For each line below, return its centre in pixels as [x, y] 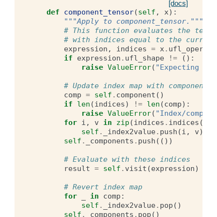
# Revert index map [103, 187]
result [77, 169]
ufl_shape [145, 58]
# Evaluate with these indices [127, 159]
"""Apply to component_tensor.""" [134, 21]
